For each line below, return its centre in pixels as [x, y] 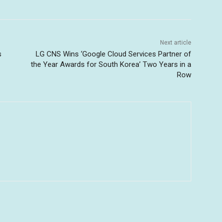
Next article [175, 43]
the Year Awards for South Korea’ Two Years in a [111, 65]
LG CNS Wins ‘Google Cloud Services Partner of [113, 54]
